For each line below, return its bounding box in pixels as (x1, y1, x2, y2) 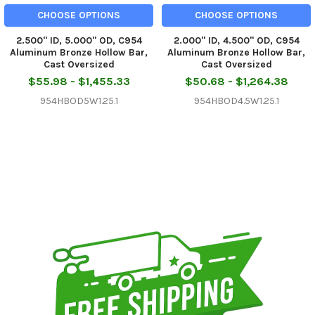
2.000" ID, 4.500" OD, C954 (173, 34, 300, 46)
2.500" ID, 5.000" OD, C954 (15, 34, 142, 46)
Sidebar (11, 180, 63, 197)
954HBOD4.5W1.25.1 (193, 94, 279, 107)
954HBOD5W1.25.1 (39, 94, 118, 107)
